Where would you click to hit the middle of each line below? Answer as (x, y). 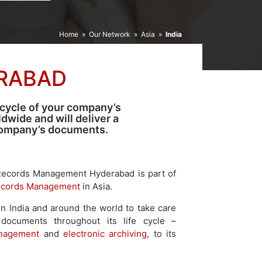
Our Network (110, 34)
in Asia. (96, 186)
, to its (161, 234)
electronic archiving (105, 234)
